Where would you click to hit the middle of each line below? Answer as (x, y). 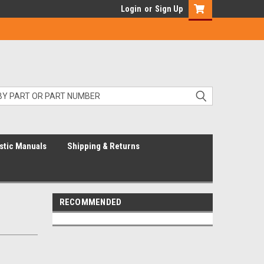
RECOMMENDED (90, 202)
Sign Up (169, 9)
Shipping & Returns (103, 146)
